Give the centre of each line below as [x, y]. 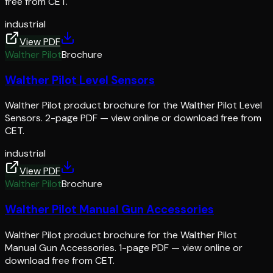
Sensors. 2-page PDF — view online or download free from [133, 118]
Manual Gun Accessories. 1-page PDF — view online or [124, 247]
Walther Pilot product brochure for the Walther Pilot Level [133, 105]
